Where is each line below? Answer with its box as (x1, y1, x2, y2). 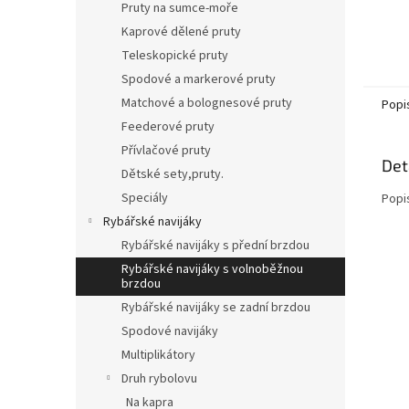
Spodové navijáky (121, 321, 218, 341)
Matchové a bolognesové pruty (121, 93, 292, 112)
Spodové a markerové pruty (121, 69, 276, 89)
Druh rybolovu (121, 369, 197, 388)
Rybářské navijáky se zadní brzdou (121, 298, 310, 317)
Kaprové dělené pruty (121, 22, 241, 41)
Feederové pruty (121, 117, 215, 136)
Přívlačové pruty (121, 141, 211, 160)
